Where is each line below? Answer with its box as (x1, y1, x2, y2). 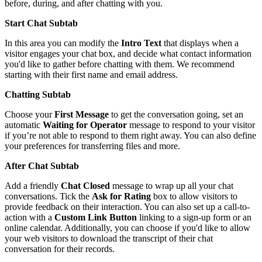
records (85, 244, 112, 254)
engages (30, 49, 60, 58)
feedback (35, 202, 68, 212)
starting (5, 70, 32, 80)
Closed (83, 181, 110, 191)
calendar (30, 223, 60, 233)
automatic (5, 120, 40, 130)
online (5, 223, 27, 233)
